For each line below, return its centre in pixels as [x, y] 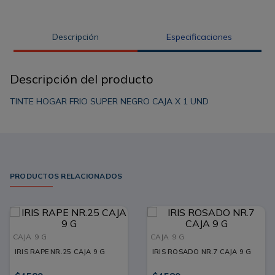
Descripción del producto [82, 79]
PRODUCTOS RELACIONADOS [66, 176]
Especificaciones [199, 37]
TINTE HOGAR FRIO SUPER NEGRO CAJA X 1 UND [109, 101]
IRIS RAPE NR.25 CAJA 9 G [60, 251]
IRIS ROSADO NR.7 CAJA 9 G [202, 251]
